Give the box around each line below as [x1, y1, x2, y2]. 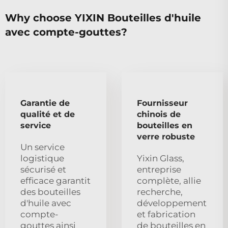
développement [137, 197, 207, 208]
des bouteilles [20, 186, 80, 197]
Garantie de [20, 98, 70, 108]
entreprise [137, 164, 181, 175]
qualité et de [20, 109, 75, 119]
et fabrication [137, 209, 195, 219]
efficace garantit [20, 175, 91, 186]
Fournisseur [137, 98, 188, 108]
